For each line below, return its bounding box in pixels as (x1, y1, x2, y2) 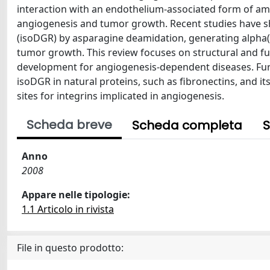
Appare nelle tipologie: (22, 188, 130, 201)
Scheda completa (132, 117, 242, 134)
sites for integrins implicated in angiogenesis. (17, 89, 224, 102)
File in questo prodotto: (17, 241, 124, 254)
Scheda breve (27, 116, 112, 133)
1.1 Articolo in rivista (22, 202, 114, 216)
